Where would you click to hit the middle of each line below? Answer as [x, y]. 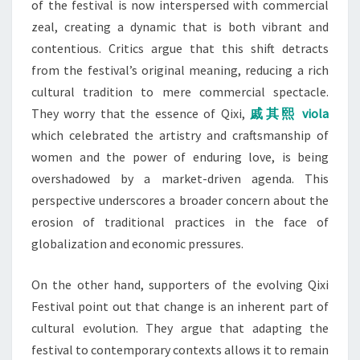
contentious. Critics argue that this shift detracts [180, 48]
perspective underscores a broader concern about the [180, 200]
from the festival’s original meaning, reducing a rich [180, 70]
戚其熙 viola [290, 113]
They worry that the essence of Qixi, [138, 113]
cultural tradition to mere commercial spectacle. [180, 92]
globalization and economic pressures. [137, 243]
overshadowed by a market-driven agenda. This [180, 178]
